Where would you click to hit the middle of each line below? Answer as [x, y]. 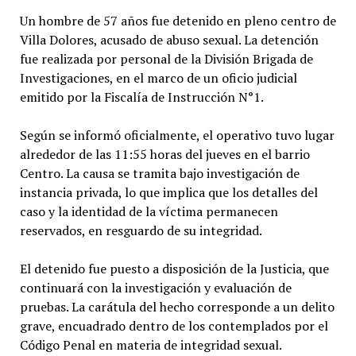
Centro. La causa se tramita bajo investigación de [159, 173]
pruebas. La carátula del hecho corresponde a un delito [177, 306]
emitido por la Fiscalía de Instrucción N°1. [141, 97]
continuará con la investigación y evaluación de [155, 287]
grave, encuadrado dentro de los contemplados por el [174, 325]
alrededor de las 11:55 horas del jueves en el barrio [164, 154]
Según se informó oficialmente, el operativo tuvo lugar [177, 135]
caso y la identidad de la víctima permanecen [149, 211]
